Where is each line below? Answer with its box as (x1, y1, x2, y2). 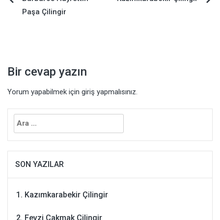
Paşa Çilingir (22, 7, 66, 17)
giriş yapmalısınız (82, 87, 136, 97)
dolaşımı (7, 16, 63, 34)
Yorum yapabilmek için (7, 87, 82, 97)
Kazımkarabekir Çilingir (25, 190, 108, 200)
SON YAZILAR (15, 160, 64, 169)
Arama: (7, 110, 32, 120)
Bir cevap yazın (7, 65, 87, 79)
